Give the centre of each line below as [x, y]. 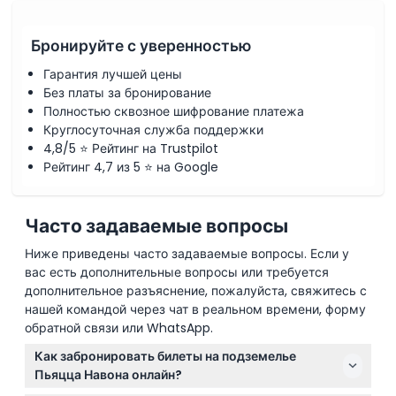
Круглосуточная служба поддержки [153, 130]
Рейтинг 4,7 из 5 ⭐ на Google [131, 167]
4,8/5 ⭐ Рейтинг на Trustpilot [131, 148]
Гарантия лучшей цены [113, 74]
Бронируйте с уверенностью [141, 46]
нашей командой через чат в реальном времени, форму [195, 309]
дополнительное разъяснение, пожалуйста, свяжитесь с [196, 291]
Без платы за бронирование [127, 93]
